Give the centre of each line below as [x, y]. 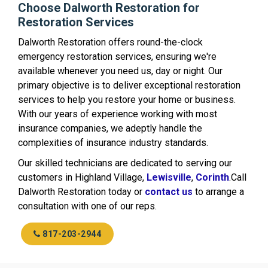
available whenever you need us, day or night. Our [120, 71]
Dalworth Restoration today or [81, 191]
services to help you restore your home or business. [127, 99]
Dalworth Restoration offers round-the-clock [110, 42]
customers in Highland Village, [82, 177]
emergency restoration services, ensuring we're [117, 56]
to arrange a [218, 191]
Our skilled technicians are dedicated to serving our [125, 163]
